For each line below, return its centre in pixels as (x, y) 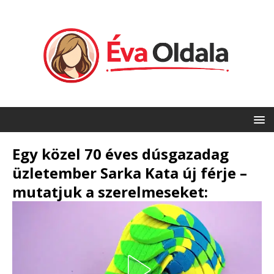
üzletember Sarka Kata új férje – (130, 173)
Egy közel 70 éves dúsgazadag (120, 154)
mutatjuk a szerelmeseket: (110, 192)
